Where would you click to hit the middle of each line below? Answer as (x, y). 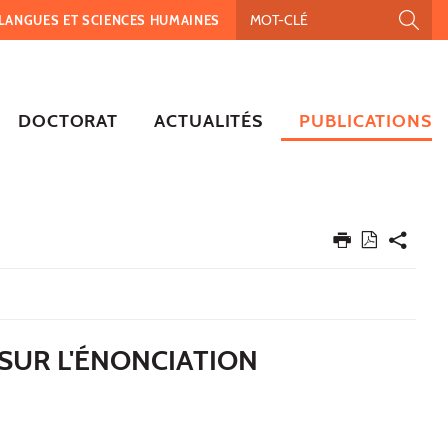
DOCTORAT (68, 120)
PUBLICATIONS (365, 120)
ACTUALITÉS (209, 120)
